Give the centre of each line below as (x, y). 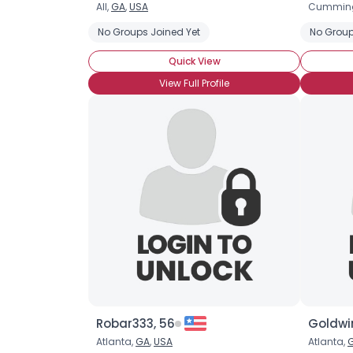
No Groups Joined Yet (149, 32)
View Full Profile (194, 83)
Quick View (194, 61)
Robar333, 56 (136, 323)
